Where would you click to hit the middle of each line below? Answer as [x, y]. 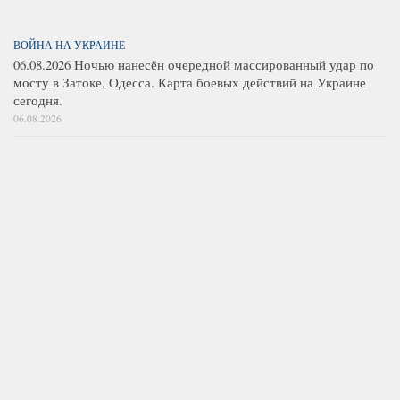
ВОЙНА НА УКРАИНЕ [69, 45]
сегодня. [38, 100]
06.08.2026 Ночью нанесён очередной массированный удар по [194, 64]
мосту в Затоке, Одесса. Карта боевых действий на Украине [190, 82]
